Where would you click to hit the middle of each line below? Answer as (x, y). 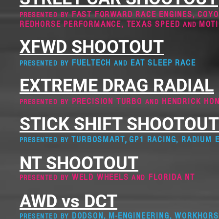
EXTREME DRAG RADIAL (117, 86)
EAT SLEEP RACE (162, 63)
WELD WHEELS (100, 177)
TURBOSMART (98, 140)
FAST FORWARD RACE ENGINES (131, 14)
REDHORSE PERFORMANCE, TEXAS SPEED (101, 24)
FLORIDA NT (170, 177)
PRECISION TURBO (107, 101)
